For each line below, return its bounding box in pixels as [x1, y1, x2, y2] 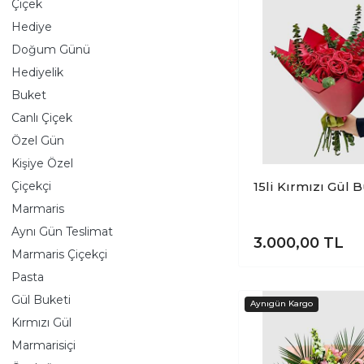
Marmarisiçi [11, 337, 76, 353]
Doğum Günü [11, 41, 90, 57]
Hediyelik [11, 64, 63, 80]
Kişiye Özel [11, 155, 73, 171]
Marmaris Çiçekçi [11, 246, 107, 262]
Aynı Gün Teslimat [11, 223, 113, 239]
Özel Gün [11, 132, 64, 148]
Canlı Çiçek [11, 110, 72, 125]
